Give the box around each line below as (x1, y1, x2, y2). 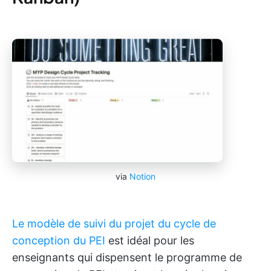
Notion (129, 171, 155, 181)
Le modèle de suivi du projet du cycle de (12, 217, 216, 230)
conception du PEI (12, 233, 105, 247)
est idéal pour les (105, 233, 194, 247)
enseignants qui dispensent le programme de (12, 250, 242, 264)
